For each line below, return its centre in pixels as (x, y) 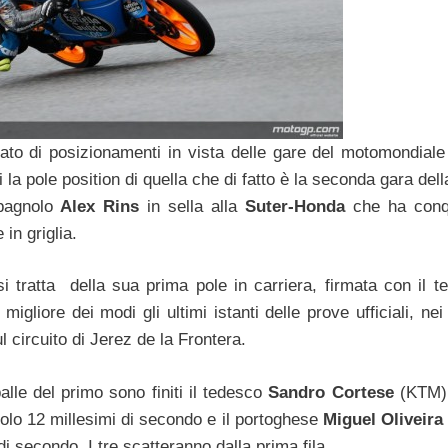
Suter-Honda (295, 206)
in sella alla (192, 206)
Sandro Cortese (328, 392)
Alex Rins (100, 206)
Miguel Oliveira (382, 419)
